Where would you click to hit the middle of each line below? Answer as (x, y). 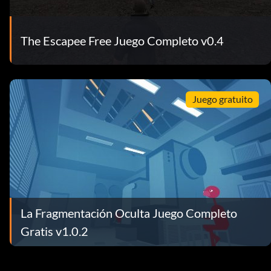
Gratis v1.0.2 (54, 231)
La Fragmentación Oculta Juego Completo (129, 213)
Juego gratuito (222, 99)
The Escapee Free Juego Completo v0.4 (122, 40)
